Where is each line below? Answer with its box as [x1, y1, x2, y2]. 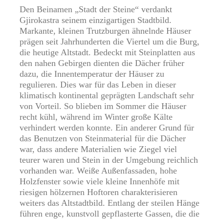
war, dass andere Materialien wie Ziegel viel [20, 144, 177, 154]
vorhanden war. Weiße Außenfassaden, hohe [20, 166, 177, 176]
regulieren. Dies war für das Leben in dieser [20, 80, 176, 90]
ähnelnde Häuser [130, 26, 191, 36]
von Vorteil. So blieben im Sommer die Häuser [20, 101, 186, 111]
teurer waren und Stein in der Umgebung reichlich [20, 155, 198, 165]
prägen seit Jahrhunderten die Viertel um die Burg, [20, 37, 199, 47]
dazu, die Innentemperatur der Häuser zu [20, 69, 164, 79]
